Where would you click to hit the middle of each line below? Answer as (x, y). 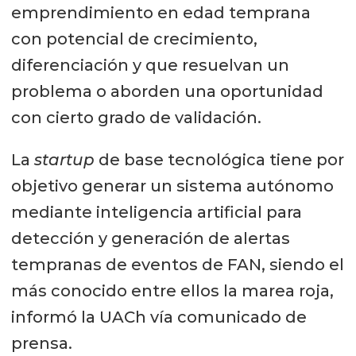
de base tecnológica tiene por (221, 160)
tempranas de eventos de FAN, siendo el (177, 265)
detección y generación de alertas (150, 239)
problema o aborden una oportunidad (167, 92)
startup (66, 160)
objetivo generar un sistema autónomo (172, 186)
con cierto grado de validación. (136, 118)
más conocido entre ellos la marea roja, (172, 291)
